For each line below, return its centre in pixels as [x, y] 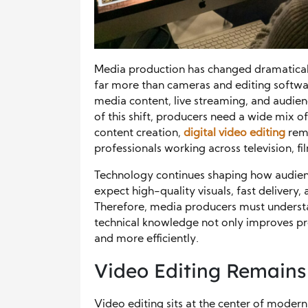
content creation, [139, 133]
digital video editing [234, 133]
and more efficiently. [146, 239]
